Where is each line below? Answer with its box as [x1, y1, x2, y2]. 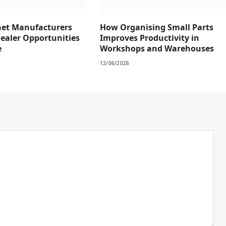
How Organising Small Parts [99, 21, 213, 33]
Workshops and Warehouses [99, 42, 214, 54]
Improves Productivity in [99, 32, 199, 43]
